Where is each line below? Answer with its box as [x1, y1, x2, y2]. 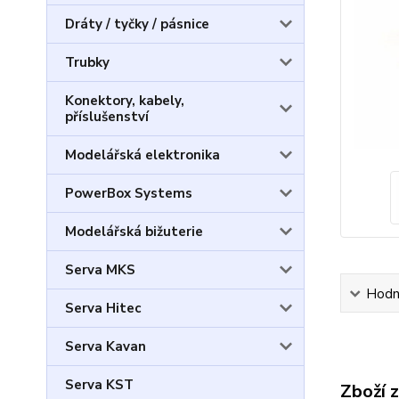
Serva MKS [65, 261, 135, 279]
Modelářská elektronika [65, 146, 220, 164]
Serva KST [65, 376, 134, 394]
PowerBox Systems [65, 184, 192, 202]
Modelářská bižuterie [65, 223, 203, 240]
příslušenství [65, 108, 149, 126]
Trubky [65, 53, 110, 71]
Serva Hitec [65, 299, 141, 317]
